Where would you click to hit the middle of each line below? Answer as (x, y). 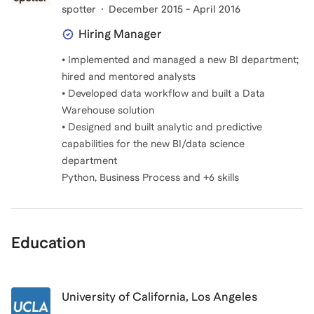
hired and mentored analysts (129, 76)
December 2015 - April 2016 (175, 9)
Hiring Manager (120, 34)
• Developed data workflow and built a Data (163, 93)
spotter (79, 9)
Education (48, 243)
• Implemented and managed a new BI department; (180, 60)
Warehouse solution (108, 110)
